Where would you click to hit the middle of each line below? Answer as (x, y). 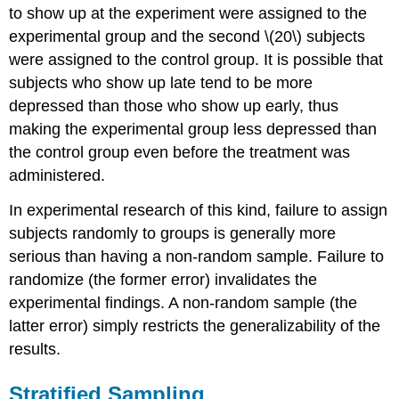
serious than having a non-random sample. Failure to (197, 256)
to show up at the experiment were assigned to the (188, 13)
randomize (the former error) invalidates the (163, 279)
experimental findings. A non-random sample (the (183, 302)
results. (35, 349)
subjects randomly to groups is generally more (173, 233)
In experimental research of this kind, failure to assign (199, 210)
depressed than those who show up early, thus (174, 106)
